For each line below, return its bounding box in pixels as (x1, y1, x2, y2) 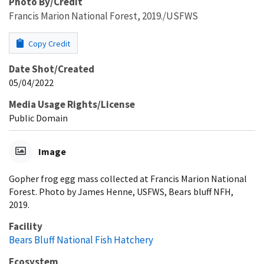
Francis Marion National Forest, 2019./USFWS (9, 9, 198, 22)
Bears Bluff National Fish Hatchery (9, 233, 153, 246)
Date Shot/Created (9, 62, 94, 75)
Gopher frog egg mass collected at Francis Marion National (9, 172, 247, 184)
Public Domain (9, 111, 68, 124)
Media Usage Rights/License (9, 97, 135, 111)
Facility (9, 219, 42, 233)
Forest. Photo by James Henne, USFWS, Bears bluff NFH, (9, 185, 233, 197)
